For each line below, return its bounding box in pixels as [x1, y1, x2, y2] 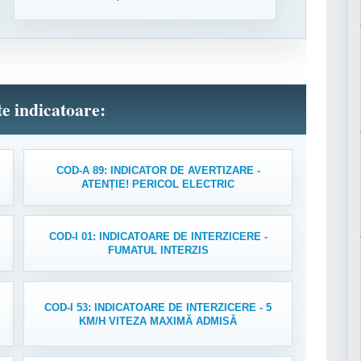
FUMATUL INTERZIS [107, 244, 209, 256]
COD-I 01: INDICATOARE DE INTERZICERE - [48, 230, 268, 243]
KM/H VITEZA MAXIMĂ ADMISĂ [79, 314, 237, 327]
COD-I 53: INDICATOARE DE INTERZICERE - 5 [44, 301, 272, 313]
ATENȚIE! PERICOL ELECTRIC [81, 178, 234, 190]
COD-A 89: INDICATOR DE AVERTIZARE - [56, 164, 260, 176]
